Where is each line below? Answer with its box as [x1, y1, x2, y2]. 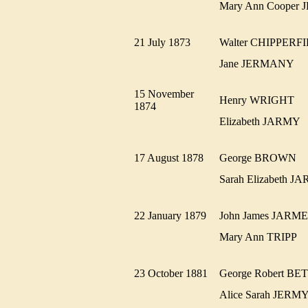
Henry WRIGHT [219, 93, 302, 106]
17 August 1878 [134, 151, 212, 164]
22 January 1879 [134, 209, 214, 221]
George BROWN [219, 151, 305, 164]
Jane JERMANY [219, 57, 302, 69]
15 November [134, 87, 194, 100]
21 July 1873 [134, 36, 199, 48]
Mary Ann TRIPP [219, 230, 305, 243]
